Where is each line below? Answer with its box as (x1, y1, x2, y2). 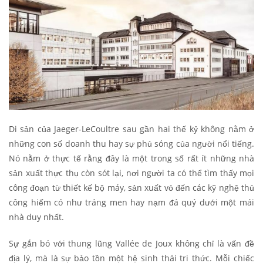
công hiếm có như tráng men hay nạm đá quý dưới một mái (9, 196, 254, 208)
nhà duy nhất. (9, 211, 64, 222)
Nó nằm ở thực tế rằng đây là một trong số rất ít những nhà (9, 152, 254, 164)
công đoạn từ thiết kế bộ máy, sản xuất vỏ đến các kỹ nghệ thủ (9, 181, 254, 193)
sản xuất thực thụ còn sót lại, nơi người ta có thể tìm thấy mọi (9, 167, 254, 178)
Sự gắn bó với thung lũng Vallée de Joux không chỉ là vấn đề (9, 237, 254, 249)
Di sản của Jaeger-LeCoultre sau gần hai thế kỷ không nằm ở (9, 123, 254, 134)
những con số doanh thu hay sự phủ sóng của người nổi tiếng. (9, 137, 254, 149)
